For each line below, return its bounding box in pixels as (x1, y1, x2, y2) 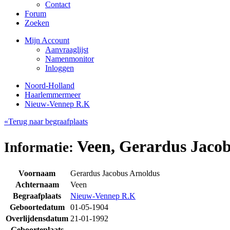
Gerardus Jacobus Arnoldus (70, 168, 160, 178)
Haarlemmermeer (25, 90, 81, 99)
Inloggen (45, 64, 74, 72)
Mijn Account (25, 36, 69, 45)
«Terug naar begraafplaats (4, 117, 88, 126)
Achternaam (15, 180, 59, 189)
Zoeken (25, 18, 49, 27)
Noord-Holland (25, 81, 74, 90)
